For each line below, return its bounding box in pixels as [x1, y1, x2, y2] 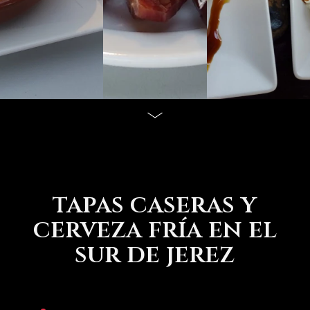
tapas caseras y [53, 188, 257, 221]
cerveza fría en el [33, 212, 277, 246]
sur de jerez [75, 237, 235, 271]
